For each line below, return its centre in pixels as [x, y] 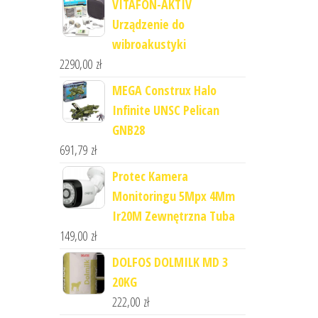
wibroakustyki [149, 44]
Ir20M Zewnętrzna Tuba [173, 216]
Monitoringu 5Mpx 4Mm [173, 196]
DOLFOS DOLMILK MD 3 [170, 262]
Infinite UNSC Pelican [165, 110]
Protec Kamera [150, 176]
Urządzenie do [148, 24]
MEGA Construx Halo [164, 90]
